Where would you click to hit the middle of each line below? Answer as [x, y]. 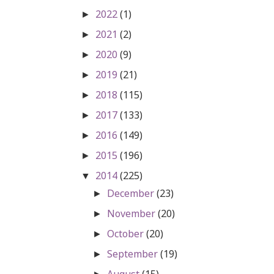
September [134, 254]
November [133, 213]
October [127, 233]
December [132, 193]
